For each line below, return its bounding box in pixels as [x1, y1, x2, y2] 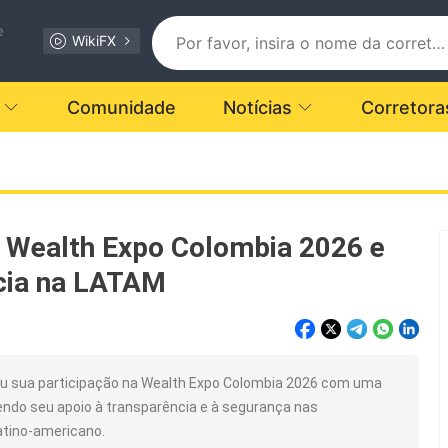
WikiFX [71, 32, 116, 49]
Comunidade [67, 96, 176, 118]
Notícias [223, 96, 292, 118]
